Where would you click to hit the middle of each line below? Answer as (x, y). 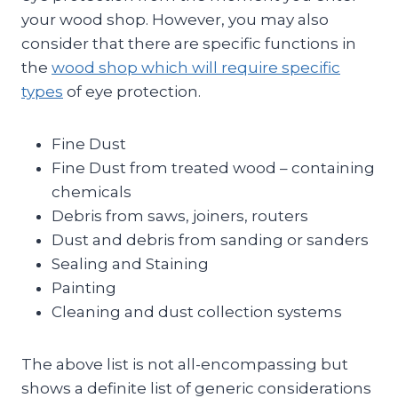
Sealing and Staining (130, 263)
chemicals (92, 191)
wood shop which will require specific (196, 67)
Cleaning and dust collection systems (197, 311)
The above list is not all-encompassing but (185, 364)
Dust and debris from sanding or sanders (210, 239)
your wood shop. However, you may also (175, 19)
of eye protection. (132, 91)
